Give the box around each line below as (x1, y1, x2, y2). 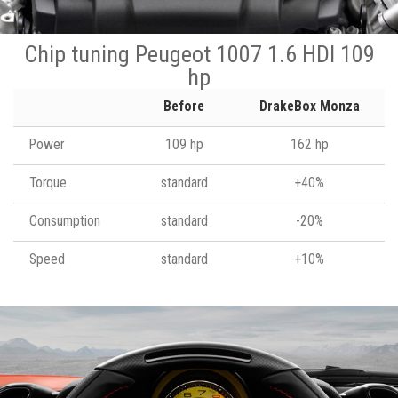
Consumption (29, 212, 100, 229)
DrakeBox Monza (259, 98, 360, 115)
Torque (29, 174, 67, 191)
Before (163, 98, 204, 115)
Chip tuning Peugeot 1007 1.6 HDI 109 (23, 40, 375, 68)
